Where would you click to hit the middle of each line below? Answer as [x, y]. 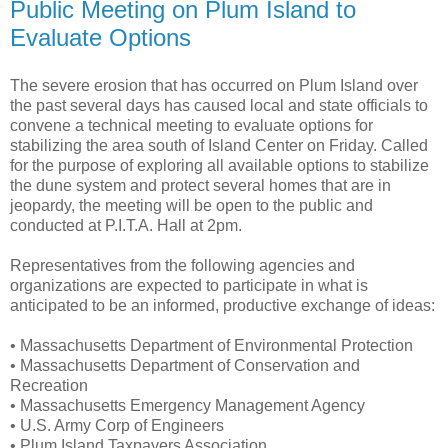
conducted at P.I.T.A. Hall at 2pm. [126, 225]
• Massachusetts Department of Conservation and [185, 365]
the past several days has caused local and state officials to [219, 105]
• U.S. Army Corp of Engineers [117, 425]
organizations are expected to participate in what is [189, 285]
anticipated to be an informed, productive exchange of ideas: [222, 305]
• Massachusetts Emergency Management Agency [187, 405]
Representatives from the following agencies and [182, 265]
